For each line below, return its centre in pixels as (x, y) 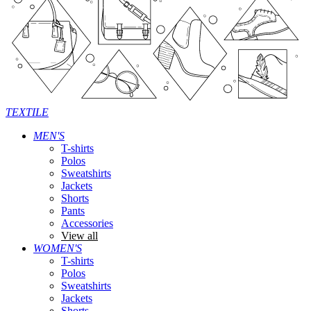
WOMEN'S (58, 248)
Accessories (87, 223)
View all (79, 236)
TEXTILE (27, 112)
